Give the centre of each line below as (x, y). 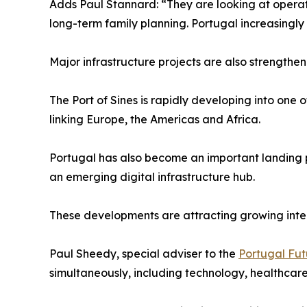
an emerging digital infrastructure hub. (152, 177)
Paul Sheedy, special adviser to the (144, 254)
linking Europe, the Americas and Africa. (155, 120)
